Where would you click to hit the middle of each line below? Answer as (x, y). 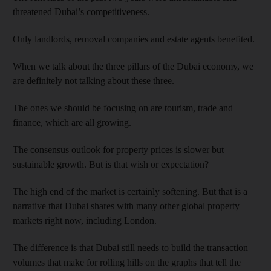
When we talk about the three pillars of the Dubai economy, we (133, 66)
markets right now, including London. (85, 220)
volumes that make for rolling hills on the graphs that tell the (127, 262)
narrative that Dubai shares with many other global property (126, 206)
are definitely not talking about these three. (93, 81)
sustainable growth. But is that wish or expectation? (111, 164)
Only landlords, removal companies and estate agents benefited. (134, 39)
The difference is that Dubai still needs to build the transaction (130, 248)
